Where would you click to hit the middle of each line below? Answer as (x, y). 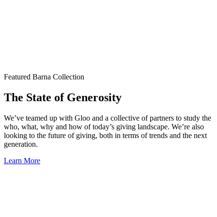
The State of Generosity (63, 98)
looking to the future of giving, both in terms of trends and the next (105, 136)
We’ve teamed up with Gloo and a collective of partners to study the (108, 118)
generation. (21, 144)
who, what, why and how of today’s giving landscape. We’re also (104, 127)
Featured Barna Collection (44, 77)
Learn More (22, 161)
